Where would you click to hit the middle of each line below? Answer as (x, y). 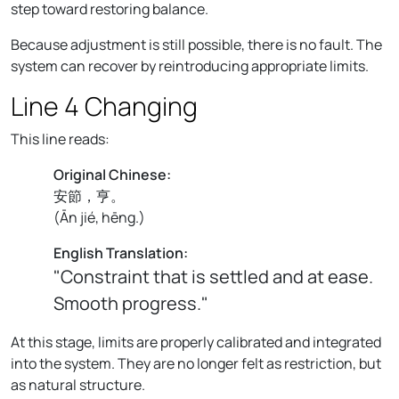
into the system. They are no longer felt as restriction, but (196, 363)
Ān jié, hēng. (99, 217)
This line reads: (60, 138)
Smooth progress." (131, 303)
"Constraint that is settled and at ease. (213, 276)
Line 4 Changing (104, 106)
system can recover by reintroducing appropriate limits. (190, 65)
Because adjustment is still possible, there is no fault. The (196, 44)
